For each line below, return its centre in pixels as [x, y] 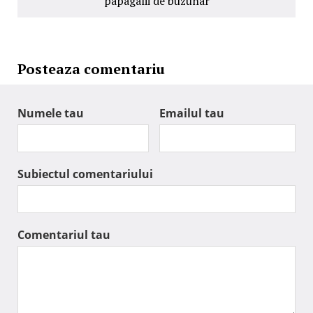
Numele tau [51, 113]
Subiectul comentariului [85, 174]
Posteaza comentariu [91, 68]
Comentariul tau [64, 234]
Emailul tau [192, 113]
